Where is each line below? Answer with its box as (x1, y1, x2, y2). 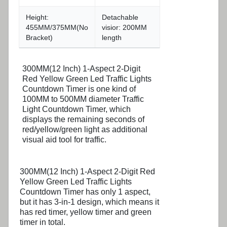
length (102, 33, 122, 42)
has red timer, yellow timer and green (20, 208, 152, 216)
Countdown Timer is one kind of (22, 85, 136, 93)
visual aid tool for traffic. (22, 135, 106, 144)
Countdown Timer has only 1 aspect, (20, 187, 150, 196)
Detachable (102, 13, 138, 21)
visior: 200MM (102, 23, 147, 31)
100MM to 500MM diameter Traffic (22, 95, 144, 103)
